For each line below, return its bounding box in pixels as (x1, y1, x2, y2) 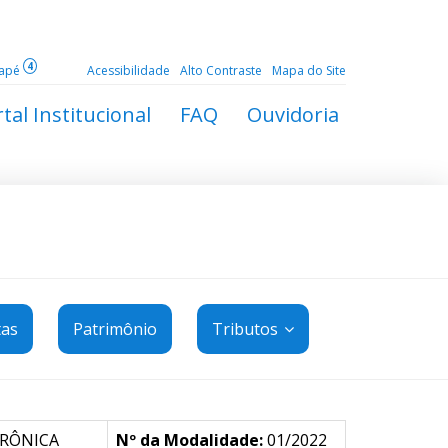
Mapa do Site (272, 61, 346, 79)
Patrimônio (72, 318, 157, 340)
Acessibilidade (87, 61, 170, 79)
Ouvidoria (247, 100, 339, 128)
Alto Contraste (180, 61, 262, 79)
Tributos (211, 318, 282, 340)
